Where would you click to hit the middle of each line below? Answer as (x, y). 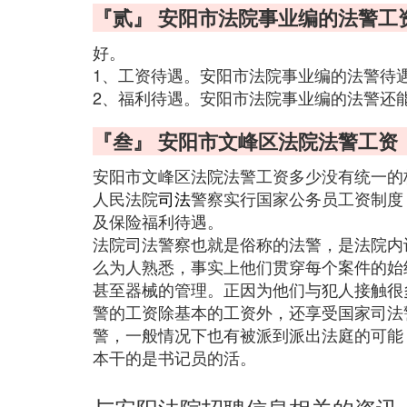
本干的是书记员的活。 (174, 357)
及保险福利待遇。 (158, 221)
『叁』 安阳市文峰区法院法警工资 (245, 141)
